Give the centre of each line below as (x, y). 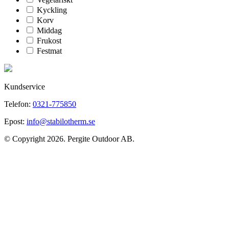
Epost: (15, 122)
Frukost (49, 41)
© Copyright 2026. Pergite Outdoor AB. (69, 139)
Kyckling (52, 10)
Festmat (49, 51)
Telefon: (18, 104)
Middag (49, 31)
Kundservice (25, 87)
